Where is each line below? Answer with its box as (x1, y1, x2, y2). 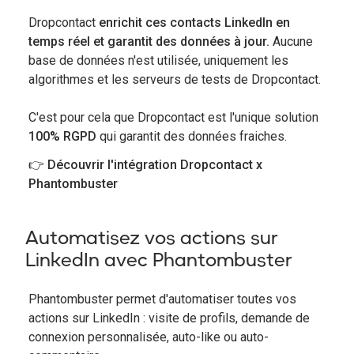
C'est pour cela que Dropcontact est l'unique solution (28, 109, 318, 125)
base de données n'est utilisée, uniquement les (28, 52, 288, 68)
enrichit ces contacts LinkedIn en (99, 14, 290, 30)
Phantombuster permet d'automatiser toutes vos (28, 291, 296, 307)
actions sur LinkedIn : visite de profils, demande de (28, 310, 310, 326)
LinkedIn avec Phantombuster (25, 243, 292, 275)
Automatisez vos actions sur (25, 221, 278, 253)
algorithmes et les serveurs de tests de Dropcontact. (28, 71, 321, 87)
